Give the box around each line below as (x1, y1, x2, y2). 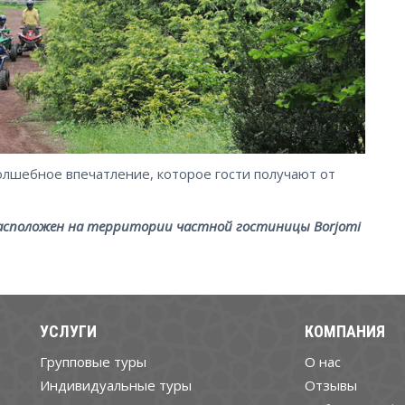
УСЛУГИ (40, 321, 97, 341)
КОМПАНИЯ (304, 321, 385, 341)
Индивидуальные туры (40, 375, 192, 394)
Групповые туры (40, 352, 146, 371)
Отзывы (304, 375, 357, 394)
